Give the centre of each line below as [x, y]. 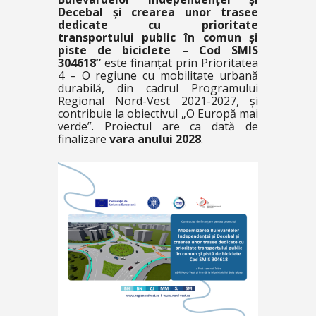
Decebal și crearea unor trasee [158, 12]
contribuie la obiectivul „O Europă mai [158, 114]
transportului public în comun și [158, 37]
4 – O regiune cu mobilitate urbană [158, 75]
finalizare [83, 139]
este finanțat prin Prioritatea [180, 63]
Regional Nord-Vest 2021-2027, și [158, 101]
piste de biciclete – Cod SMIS [158, 50]
